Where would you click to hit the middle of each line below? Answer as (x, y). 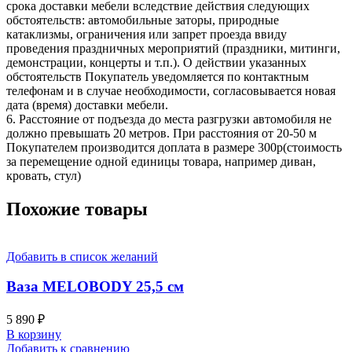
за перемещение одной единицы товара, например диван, (161, 161)
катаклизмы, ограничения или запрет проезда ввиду (147, 34)
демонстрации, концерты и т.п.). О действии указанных (156, 62)
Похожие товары (77, 209)
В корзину (34, 334)
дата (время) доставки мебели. (87, 104)
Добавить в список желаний (82, 256)
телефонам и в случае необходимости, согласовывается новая (171, 90)
